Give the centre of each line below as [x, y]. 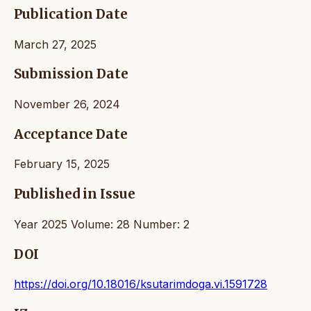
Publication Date [71, 14]
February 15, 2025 [62, 164]
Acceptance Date [71, 134]
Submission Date [71, 74]
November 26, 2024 [67, 104]
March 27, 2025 [55, 44]
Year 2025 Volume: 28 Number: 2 [102, 224]
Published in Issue [75, 194]
